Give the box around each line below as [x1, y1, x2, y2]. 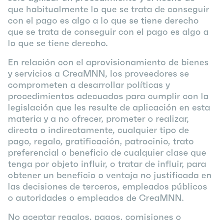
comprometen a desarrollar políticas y [8, 79, 170, 90]
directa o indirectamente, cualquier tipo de [8, 124, 189, 136]
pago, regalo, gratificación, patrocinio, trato [8, 136, 194, 147]
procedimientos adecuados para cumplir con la [8, 90, 209, 102]
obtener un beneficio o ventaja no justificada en [8, 169, 212, 181]
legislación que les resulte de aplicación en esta [8, 102, 210, 113]
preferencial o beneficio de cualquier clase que [8, 147, 206, 158]
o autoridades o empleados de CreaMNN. [8, 192, 184, 203]
